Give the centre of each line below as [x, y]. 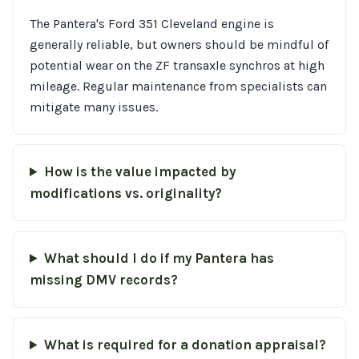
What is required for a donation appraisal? [185, 345]
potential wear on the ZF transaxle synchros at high [177, 65]
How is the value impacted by [139, 172]
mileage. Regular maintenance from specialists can [178, 86]
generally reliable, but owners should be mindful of [179, 44]
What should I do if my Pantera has [159, 258]
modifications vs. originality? [126, 194]
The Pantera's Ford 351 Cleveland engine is [152, 24]
